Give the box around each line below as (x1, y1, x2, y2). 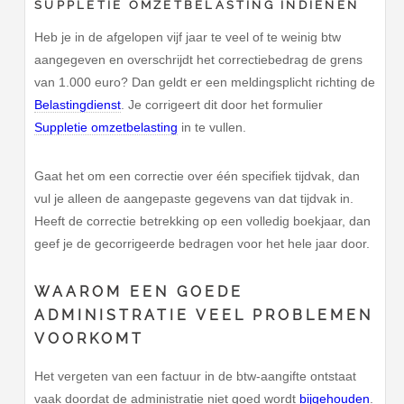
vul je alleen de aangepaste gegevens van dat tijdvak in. (34, 190, 354, 206)
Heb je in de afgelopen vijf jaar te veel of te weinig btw (34, 29, 342, 44)
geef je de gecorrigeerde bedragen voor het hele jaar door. (34, 235, 371, 251)
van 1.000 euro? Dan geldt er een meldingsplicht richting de (34, 74, 376, 89)
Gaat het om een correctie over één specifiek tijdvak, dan (34, 168, 361, 183)
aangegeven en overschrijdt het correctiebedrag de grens (34, 51, 363, 67)
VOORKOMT (34, 330, 144, 348)
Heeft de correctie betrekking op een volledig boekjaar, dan (34, 213, 372, 228)
